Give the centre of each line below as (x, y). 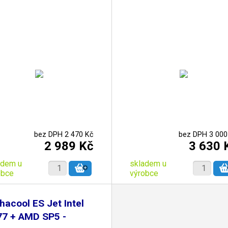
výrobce (144, 173)
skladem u (148, 163)
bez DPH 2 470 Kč (64, 134)
